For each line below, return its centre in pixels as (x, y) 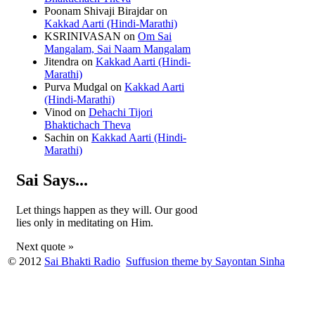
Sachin (59, 137)
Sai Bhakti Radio (82, 261)
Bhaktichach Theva (88, 124)
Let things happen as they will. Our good (107, 210)
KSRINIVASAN (83, 36)
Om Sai (155, 36)
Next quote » (45, 246)
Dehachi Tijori (121, 112)
